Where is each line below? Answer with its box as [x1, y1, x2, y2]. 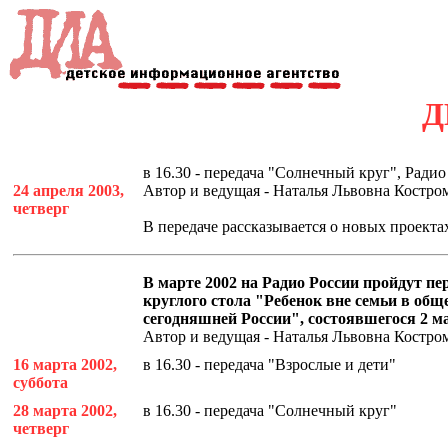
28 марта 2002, [13, 402, 117, 419]
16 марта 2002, [13, 356, 117, 373]
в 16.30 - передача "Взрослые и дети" [143, 356, 396, 373]
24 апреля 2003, [13, 182, 124, 199]
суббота [13, 374, 68, 391]
